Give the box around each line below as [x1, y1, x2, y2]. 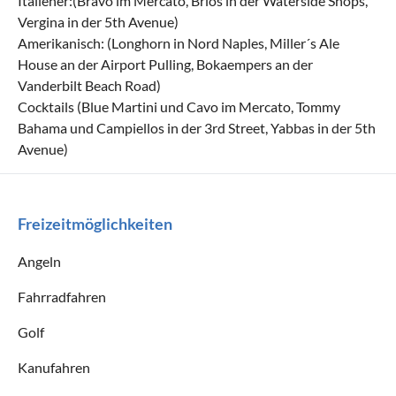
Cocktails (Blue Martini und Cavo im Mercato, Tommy [18, 97, 340, 115]
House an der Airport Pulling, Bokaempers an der [18, 55, 313, 72]
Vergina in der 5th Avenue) [18, 12, 179, 30]
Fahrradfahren [18, 287, 106, 305]
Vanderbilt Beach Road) [18, 76, 161, 94]
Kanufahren [18, 358, 90, 376]
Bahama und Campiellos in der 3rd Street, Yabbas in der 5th [18, 118, 376, 136]
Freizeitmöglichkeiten [18, 213, 172, 233]
